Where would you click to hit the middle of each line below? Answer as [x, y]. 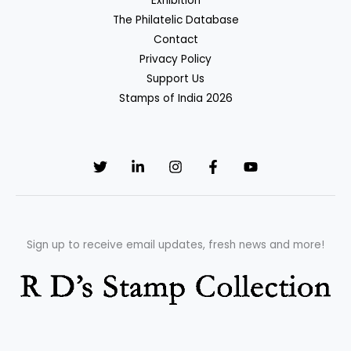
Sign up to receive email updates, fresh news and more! [175, 245]
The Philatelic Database [175, 20]
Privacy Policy [175, 60]
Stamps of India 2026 [175, 99]
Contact [175, 40]
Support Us [175, 79]
